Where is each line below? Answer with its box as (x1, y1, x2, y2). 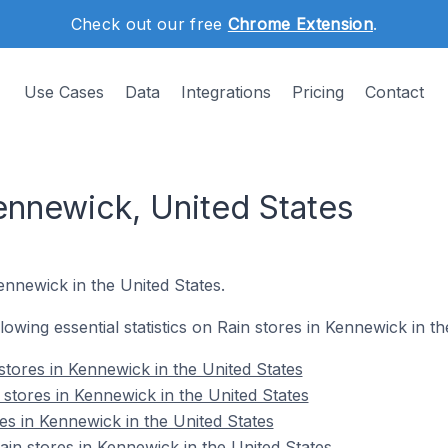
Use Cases (24, 82, 104, 102)
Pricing (292, 82, 344, 102)
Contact (365, 82, 424, 102)
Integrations (181, 82, 271, 102)
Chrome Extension (227, 14, 373, 34)
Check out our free (70, 14, 228, 34)
